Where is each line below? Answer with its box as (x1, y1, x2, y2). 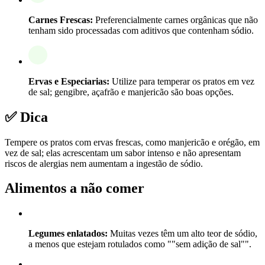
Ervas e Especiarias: (28, 76, 109, 86)
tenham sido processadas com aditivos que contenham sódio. (28, 25, 254, 35)
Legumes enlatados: (28, 228, 108, 239)
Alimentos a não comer (5, 180, 144, 196)
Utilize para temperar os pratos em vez (109, 76, 254, 86)
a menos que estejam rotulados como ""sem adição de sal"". (28, 239, 251, 250)
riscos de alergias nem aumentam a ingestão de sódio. (5, 158, 203, 169)
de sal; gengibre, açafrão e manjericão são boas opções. (28, 86, 234, 97)
